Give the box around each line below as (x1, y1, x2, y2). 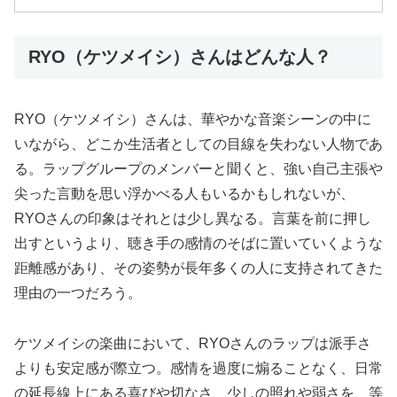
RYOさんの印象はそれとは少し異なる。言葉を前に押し (14, 211, 371, 227)
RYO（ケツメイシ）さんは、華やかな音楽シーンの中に (14, 112, 371, 128)
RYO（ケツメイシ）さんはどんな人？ (28, 47, 331, 66)
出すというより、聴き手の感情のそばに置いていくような (14, 236, 383, 252)
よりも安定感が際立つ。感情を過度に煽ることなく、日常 (14, 361, 383, 377)
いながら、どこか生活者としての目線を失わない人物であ (14, 136, 383, 152)
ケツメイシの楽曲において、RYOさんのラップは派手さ (14, 336, 371, 352)
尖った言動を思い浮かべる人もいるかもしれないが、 (14, 186, 354, 202)
